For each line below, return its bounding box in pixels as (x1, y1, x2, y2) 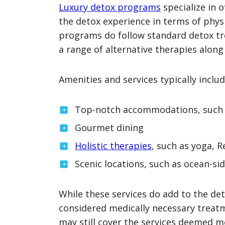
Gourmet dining (75, 122, 144, 134)
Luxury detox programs (59, 1, 161, 13)
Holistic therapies (75, 140, 152, 152)
